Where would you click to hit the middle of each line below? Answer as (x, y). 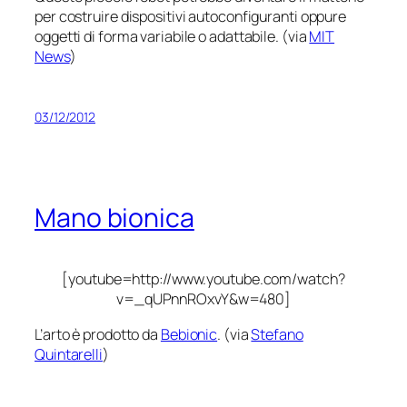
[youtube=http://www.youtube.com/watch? (203, 279)
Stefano (277, 334)
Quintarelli (69, 354)
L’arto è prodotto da (98, 334)
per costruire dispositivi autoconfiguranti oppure (191, 16)
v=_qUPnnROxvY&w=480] (203, 299)
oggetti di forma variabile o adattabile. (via (172, 36)
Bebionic (189, 334)
